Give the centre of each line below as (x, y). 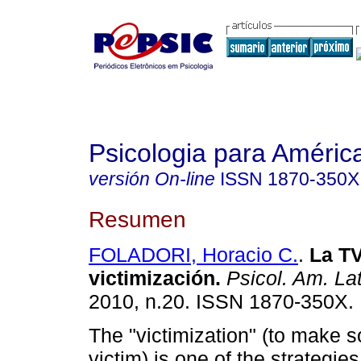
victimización (152, 278)
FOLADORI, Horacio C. (193, 255)
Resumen (137, 219)
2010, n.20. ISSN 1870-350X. (221, 302)
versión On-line (152, 179)
